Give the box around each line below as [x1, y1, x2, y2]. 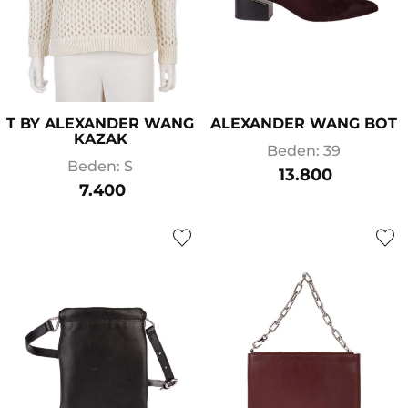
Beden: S [67, 157, 133, 175]
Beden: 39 [266, 141, 341, 159]
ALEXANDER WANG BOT [209, 114, 397, 132]
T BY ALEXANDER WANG [6, 114, 194, 132]
